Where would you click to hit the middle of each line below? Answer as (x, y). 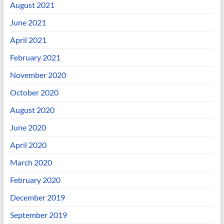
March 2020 (31, 162)
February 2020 (35, 179)
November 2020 (38, 74)
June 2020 (28, 127)
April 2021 (28, 39)
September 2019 (38, 214)
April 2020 (28, 144)
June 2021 (28, 22)
